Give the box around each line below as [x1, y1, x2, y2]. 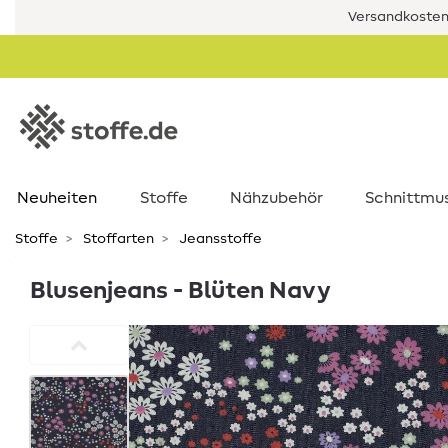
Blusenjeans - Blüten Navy [30, 279, 331, 303]
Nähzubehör [230, 190, 323, 206]
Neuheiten [16, 190, 97, 206]
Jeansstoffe [176, 232, 262, 246]
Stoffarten [80, 232, 154, 246]
